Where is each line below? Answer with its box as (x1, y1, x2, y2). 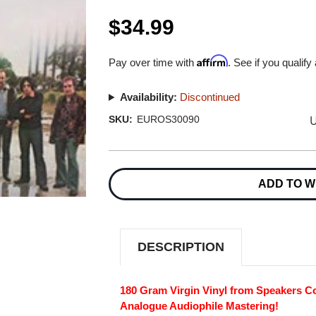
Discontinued (179, 91, 240, 103)
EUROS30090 (136, 114, 200, 125)
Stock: (109, 171, 136, 182)
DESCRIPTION (138, 239, 225, 254)
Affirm (197, 54, 229, 67)
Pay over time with (109, 56, 197, 68)
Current (109, 157, 139, 169)
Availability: (119, 91, 177, 103)
